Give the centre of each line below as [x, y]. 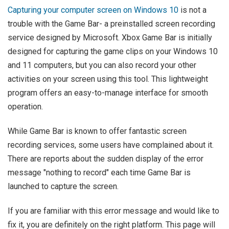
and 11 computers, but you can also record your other [102, 65]
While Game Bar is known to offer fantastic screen [97, 131]
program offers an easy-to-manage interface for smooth [108, 93]
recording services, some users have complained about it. [111, 145]
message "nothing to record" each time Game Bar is [99, 173]
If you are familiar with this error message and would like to [113, 211]
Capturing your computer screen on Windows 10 [93, 10]
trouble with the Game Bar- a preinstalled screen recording [111, 24]
